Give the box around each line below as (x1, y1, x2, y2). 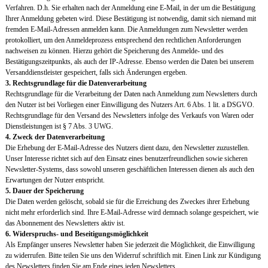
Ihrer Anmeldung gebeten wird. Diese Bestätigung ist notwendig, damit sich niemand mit (5, 14, 256, 23)
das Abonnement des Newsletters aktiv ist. (5, 219, 125, 228)
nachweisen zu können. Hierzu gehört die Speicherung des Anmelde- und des (5, 47, 224, 56)
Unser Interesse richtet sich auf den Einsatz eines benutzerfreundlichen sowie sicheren (5, 154, 248, 163)
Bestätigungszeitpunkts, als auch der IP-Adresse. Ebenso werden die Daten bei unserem (5, 57, 254, 66)
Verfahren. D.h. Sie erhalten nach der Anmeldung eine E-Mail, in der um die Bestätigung (5, 4, 255, 13)
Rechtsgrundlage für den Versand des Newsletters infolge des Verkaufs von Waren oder (5, 111, 254, 120)
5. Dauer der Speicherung (5, 187, 84, 196)
